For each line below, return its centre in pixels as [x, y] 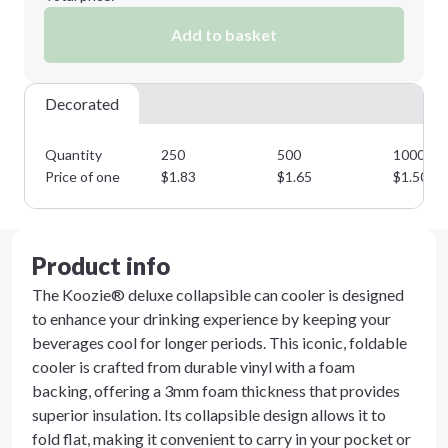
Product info [101, 265]
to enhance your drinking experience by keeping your [211, 318]
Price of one [82, 176]
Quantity [73, 154]
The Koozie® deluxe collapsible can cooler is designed [218, 294]
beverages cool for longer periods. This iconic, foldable [219, 342]
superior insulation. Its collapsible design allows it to [209, 414]
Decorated [82, 103]
